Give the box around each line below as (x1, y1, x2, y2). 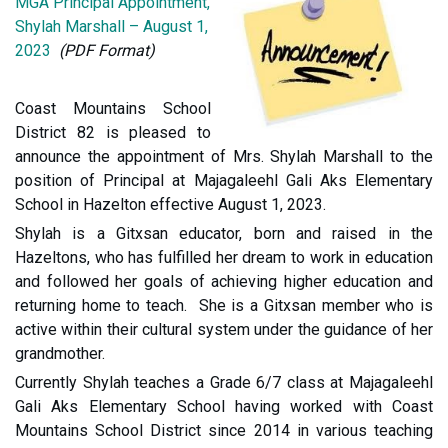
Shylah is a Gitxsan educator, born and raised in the (15, 224, 433, 244)
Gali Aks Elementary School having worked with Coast (15, 397, 433, 417)
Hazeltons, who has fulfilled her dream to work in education (15, 248, 433, 268)
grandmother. (15, 344, 105, 364)
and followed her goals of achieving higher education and (15, 272, 433, 292)
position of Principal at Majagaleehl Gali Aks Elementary (15, 171, 433, 191)
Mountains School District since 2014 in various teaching (15, 421, 433, 441)
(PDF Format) (59, 41, 155, 61)
